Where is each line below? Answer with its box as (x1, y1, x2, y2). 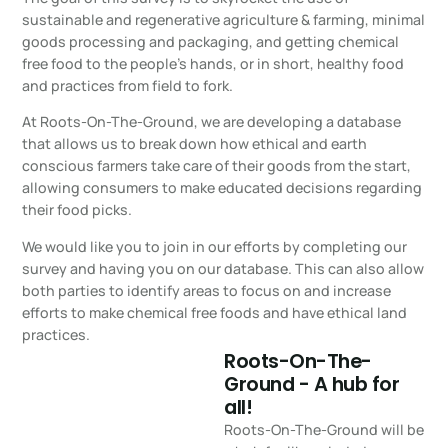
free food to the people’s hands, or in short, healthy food (22, 53, 405, 73)
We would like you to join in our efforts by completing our (22, 236, 408, 256)
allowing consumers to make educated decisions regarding (22, 178, 423, 198)
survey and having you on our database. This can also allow (22, 258, 425, 278)
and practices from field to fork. (22, 75, 234, 95)
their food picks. (22, 200, 133, 220)
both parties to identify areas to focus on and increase (22, 280, 392, 300)
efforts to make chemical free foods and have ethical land (22, 302, 408, 322)
